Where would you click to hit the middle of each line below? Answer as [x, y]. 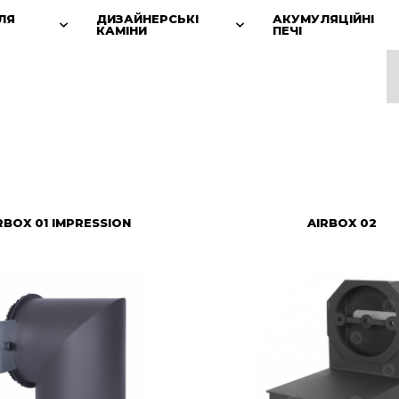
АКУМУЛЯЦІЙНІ [323, 19]
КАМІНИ [121, 30]
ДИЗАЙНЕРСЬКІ [147, 19]
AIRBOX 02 [342, 223]
